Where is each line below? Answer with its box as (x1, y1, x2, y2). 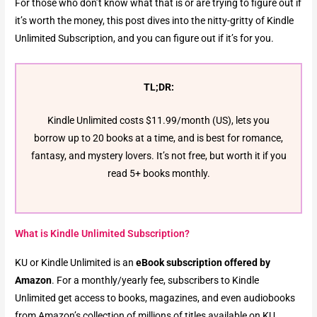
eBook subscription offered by (136, 256, 271, 268)
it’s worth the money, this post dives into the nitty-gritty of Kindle (15, 14, 294, 26)
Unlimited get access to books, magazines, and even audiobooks (15, 292, 296, 304)
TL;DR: (143, 81, 174, 93)
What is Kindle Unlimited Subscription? (15, 227, 190, 239)
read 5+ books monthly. (107, 167, 210, 179)
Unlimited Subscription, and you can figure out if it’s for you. (15, 32, 275, 44)
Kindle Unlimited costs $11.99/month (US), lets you (47, 114, 270, 126)
